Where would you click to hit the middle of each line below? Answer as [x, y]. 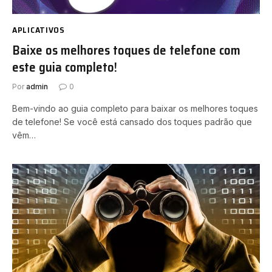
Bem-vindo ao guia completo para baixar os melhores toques [135, 108]
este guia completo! [65, 67]
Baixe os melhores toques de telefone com [126, 50]
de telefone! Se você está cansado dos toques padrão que [132, 122]
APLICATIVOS [39, 30]
